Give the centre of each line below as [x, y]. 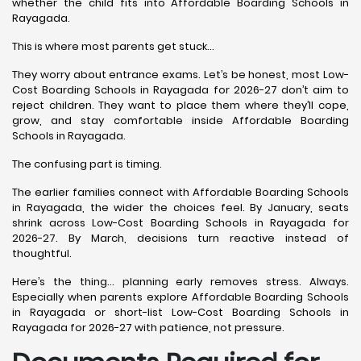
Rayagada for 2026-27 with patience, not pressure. [148, 328]
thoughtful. [42, 253]
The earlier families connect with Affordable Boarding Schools [180, 192]
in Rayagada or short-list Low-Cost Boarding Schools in [180, 312]
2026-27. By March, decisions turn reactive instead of [180, 238]
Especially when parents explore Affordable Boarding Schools [180, 297]
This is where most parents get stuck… [113, 46]
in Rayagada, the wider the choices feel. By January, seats [180, 207]
